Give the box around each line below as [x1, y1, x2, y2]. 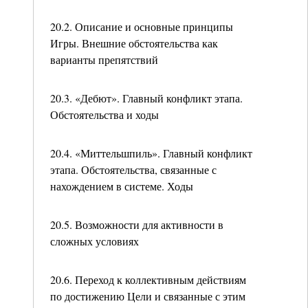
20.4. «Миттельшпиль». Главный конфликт [50, 146, 252, 160]
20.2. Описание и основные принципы [50, 19, 233, 34]
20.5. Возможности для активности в [50, 217, 223, 232]
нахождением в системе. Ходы [50, 179, 193, 193]
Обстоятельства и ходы [50, 107, 159, 122]
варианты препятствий [50, 52, 158, 67]
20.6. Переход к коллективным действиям [50, 272, 246, 287]
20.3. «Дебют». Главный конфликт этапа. [50, 91, 243, 105]
